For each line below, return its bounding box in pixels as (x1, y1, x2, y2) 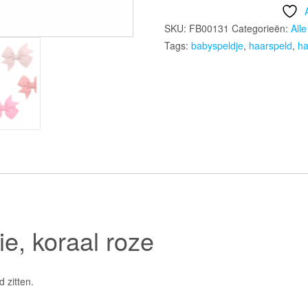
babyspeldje (191, 38, 243, 53)
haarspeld (249, 38, 292, 53)
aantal (164, 49, 192, 63)
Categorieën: (232, 21, 291, 36)
